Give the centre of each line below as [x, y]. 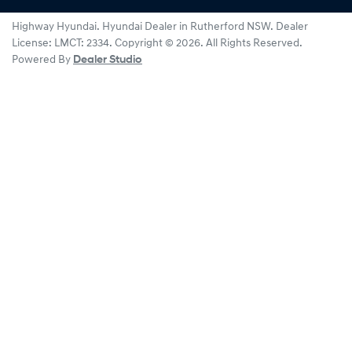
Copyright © [145, 44]
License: [33, 44]
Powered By [42, 60]
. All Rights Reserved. [251, 44]
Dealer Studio [108, 60]
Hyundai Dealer [139, 27]
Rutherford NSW [230, 27]
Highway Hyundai [54, 27]
